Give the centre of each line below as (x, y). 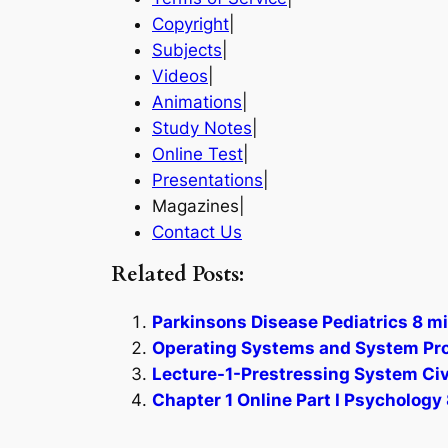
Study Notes (202, 128)
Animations (197, 102)
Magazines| (198, 206)
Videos (180, 76)
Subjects (187, 50)
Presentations (207, 180)
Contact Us (197, 232)
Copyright (190, 24)
